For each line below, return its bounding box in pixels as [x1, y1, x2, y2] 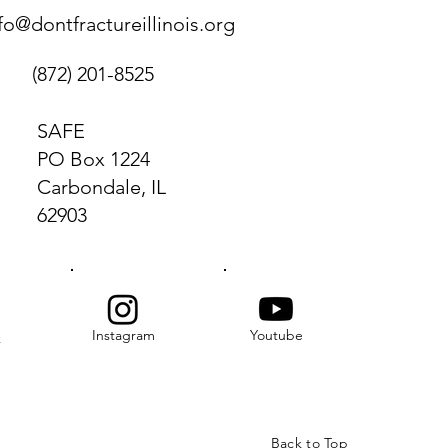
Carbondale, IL [37, 175, 166, 200]
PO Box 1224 [37, 147, 150, 172]
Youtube [249, 326, 303, 345]
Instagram [91, 326, 155, 345]
